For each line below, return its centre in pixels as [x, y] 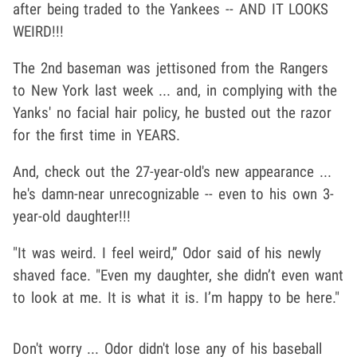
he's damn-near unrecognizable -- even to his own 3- [173, 194]
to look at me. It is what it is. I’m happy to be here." [176, 298]
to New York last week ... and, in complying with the [175, 91]
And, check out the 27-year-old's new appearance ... [172, 172]
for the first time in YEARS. [97, 135]
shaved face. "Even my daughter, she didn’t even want [178, 276]
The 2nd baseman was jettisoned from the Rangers [171, 69]
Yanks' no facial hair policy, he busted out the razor [173, 113]
